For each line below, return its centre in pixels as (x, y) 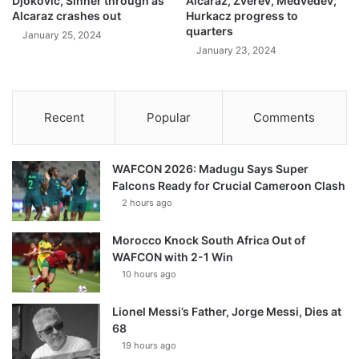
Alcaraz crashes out (67, 16)
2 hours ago (147, 203)
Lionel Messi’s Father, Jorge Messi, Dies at (227, 312)
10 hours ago (149, 274)
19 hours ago (149, 346)
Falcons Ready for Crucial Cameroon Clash (229, 186)
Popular (168, 118)
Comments (284, 118)
